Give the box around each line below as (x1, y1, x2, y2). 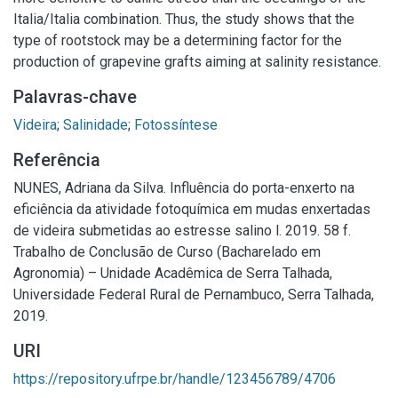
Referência (13, 149, 100, 171)
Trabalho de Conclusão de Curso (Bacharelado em (13, 243, 321, 260)
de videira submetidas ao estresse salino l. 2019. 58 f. (13, 222, 351, 239)
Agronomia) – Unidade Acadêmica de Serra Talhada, (13, 265, 332, 282)
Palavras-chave (13, 86, 137, 107)
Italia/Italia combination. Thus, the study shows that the (13, 11, 354, 28)
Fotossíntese (134, 116, 218, 133)
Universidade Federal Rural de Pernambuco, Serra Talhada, (13, 286, 374, 303)
